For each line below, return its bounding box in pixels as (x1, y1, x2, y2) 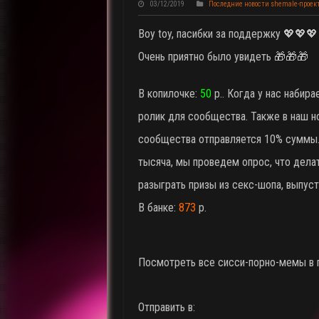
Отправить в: (137, 300, 195, 314)
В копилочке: (137, 86, 200, 100)
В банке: (137, 200, 179, 214)
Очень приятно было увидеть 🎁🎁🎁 (137, 49, 308, 63)
